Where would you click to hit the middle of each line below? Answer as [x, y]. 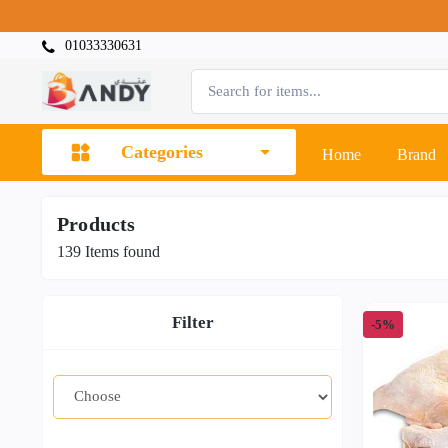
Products [96, 223]
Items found [120, 251]
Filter [192, 322]
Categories [162, 152]
